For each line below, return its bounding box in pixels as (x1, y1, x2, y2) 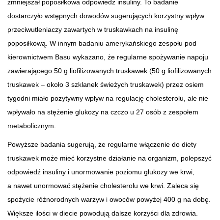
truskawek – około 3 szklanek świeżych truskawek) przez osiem (7, 80, 204, 88)
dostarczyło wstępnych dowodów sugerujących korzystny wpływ (7, 11, 204, 20)
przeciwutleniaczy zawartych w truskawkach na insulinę (7, 25, 178, 33)
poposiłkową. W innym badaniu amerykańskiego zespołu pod (7, 39, 196, 47)
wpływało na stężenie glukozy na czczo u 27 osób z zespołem (7, 108, 198, 116)
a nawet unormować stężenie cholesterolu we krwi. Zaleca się (7, 181, 199, 190)
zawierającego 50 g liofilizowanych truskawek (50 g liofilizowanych (7, 66, 212, 75)
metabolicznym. (7, 121, 56, 130)
